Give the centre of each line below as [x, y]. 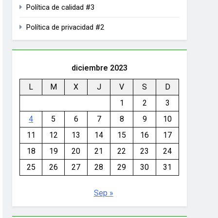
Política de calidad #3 [61, 7]
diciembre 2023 [99, 68]
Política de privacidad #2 [65, 27]
